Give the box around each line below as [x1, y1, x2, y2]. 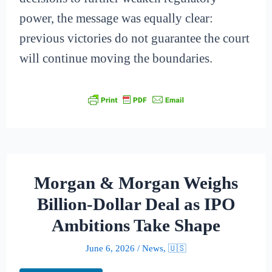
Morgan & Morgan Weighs [34, 173, 238, 193]
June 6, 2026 [86, 243, 135, 254]
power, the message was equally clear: [19, 10, 214, 25]
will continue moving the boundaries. [19, 50, 213, 66]
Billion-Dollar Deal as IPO [36, 194, 236, 214]
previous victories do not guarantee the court [19, 30, 250, 46]
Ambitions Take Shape [52, 216, 220, 236]
